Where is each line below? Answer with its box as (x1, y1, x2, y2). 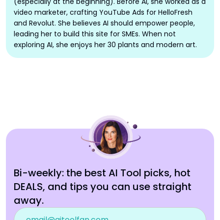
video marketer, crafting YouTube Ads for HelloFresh (14, 7, 192, 18)
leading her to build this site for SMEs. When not (14, 29, 176, 39)
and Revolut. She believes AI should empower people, (14, 18, 195, 28)
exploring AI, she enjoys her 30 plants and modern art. (14, 40, 197, 50)
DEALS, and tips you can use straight (14, 180, 192, 194)
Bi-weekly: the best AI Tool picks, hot (14, 166, 191, 180)
